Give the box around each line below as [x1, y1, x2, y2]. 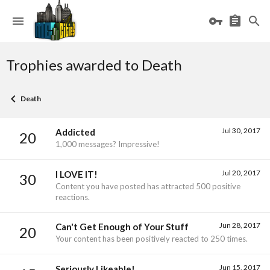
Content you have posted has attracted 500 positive [55, 181, 240, 191]
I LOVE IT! [55, 168, 98, 180]
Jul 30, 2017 [222, 126, 260, 136]
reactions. [55, 192, 90, 202]
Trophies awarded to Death [6, 56, 182, 74]
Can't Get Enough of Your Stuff [55, 221, 189, 233]
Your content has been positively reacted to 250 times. [55, 234, 248, 244]
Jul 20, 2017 [222, 168, 260, 177]
